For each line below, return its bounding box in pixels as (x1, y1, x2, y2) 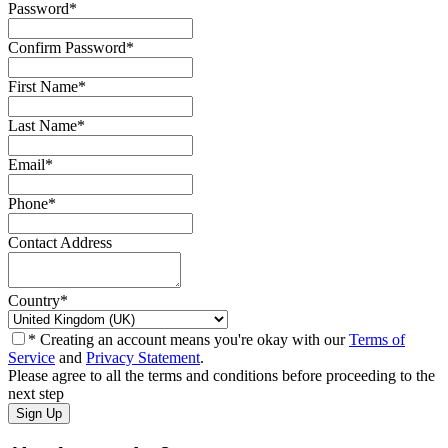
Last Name (8, 117, 77, 135)
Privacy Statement (86, 349, 200, 367)
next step (8, 385, 64, 403)
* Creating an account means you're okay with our (28, 331, 349, 349)
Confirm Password (8, 39, 126, 57)
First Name (8, 78, 78, 96)
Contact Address (8, 234, 112, 252)
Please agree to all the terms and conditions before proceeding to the (8, 367, 435, 385)
